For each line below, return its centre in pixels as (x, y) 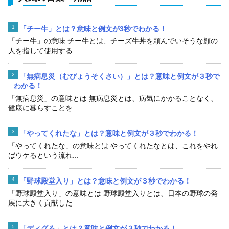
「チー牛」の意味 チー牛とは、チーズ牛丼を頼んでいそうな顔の (113, 41)
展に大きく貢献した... (43, 203)
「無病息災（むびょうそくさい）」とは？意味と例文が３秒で (120, 76)
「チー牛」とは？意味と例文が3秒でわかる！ (93, 28)
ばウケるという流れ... (43, 155)
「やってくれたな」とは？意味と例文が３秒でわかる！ (109, 133)
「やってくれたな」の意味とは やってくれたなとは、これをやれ (113, 145)
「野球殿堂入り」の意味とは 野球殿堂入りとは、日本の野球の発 (113, 193)
